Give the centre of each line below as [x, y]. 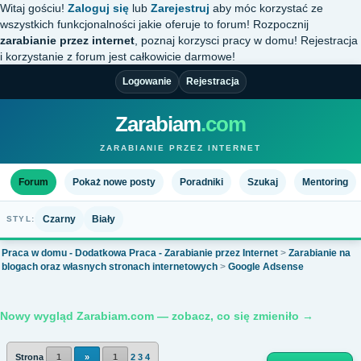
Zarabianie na [320, 253]
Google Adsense [266, 267]
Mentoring [325, 182]
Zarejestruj [180, 8]
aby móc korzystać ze [266, 8]
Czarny [59, 219]
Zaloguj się [98, 8]
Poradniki [201, 182]
